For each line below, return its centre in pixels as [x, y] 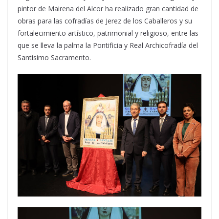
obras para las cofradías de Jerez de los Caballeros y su [105, 21]
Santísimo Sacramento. [54, 57]
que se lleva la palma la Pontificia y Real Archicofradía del [108, 45]
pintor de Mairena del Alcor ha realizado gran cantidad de [108, 9]
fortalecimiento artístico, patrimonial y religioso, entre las [108, 33]
